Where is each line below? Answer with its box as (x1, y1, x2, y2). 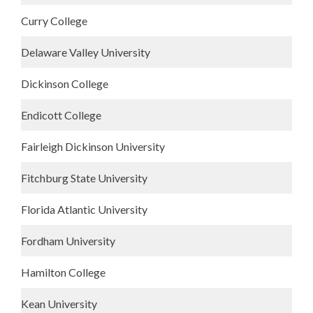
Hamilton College (21, 265, 105, 279)
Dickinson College (21, 77, 108, 90)
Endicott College (21, 108, 101, 122)
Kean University (21, 297, 97, 310)
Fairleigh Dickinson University (21, 140, 165, 153)
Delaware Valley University (21, 45, 150, 59)
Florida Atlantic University (21, 203, 147, 216)
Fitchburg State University (21, 171, 147, 184)
